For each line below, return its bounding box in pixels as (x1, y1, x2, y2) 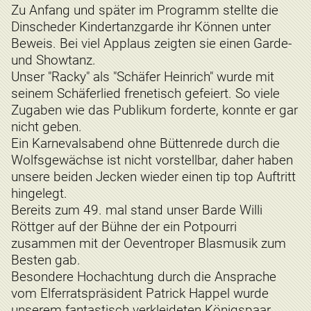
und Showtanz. (11, 51, 96, 68)
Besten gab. (11, 251, 81, 268)
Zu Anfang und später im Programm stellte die (11, 1, 278, 18)
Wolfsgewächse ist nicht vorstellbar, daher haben (11, 151, 293, 168)
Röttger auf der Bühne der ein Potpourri (11, 218, 237, 235)
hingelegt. (11, 185, 67, 201)
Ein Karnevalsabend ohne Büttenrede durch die (11, 135, 280, 151)
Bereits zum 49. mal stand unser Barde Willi (11, 201, 262, 218)
